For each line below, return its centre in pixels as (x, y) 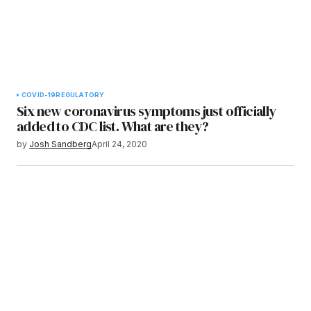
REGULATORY (80, 94)
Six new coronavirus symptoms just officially (146, 111)
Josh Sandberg (60, 144)
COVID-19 (39, 94)
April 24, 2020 (119, 144)
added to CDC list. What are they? (113, 126)
